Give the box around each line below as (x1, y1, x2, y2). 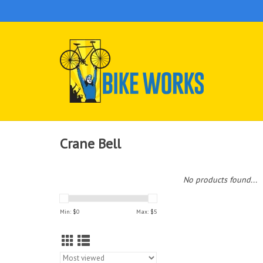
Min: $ (60, 208, 76, 215)
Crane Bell (60, 134, 121, 153)
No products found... (183, 174, 257, 185)
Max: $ (136, 208, 154, 215)
